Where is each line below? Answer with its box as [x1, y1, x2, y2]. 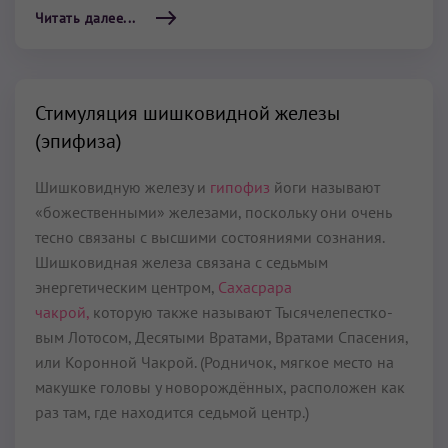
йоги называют [270, 177, 380, 197]
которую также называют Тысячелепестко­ [89, 302, 393, 322]
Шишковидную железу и [35, 177, 210, 197]
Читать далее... [35, 9, 136, 27]
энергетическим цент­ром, [35, 277, 218, 297]
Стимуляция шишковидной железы [35, 100, 340, 126]
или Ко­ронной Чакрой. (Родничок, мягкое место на [35, 352, 394, 372]
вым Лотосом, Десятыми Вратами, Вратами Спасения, [35, 327, 408, 347]
